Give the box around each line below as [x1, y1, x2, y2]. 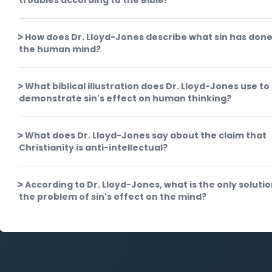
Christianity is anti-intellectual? [19, 141, 168, 154]
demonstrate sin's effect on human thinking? [19, 92, 232, 104]
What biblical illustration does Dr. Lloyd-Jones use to [25, 80, 270, 92]
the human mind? [19, 43, 101, 55]
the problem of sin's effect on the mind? [19, 191, 207, 203]
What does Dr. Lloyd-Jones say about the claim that [25, 129, 267, 141]
